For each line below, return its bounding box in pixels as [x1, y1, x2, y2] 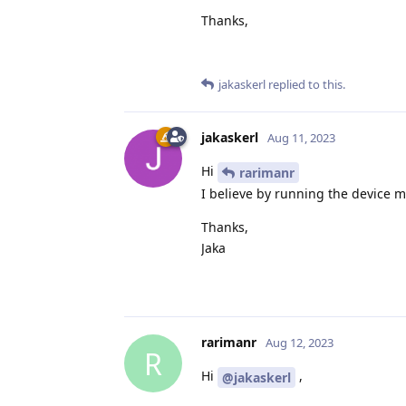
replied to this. [266, 76, 345, 93]
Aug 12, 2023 [266, 334, 333, 351]
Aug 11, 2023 [267, 130, 335, 147]
